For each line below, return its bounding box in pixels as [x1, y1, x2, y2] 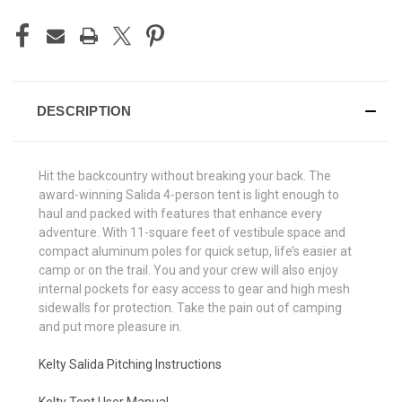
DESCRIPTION [36, 102, 132, 118]
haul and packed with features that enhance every [39, 205, 322, 221]
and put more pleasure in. [39, 319, 182, 334]
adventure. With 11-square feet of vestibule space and [39, 224, 345, 240]
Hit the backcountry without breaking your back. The [39, 168, 331, 183]
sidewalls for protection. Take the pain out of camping [39, 300, 342, 315]
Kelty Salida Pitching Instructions [39, 356, 222, 371]
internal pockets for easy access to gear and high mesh [39, 281, 350, 296]
